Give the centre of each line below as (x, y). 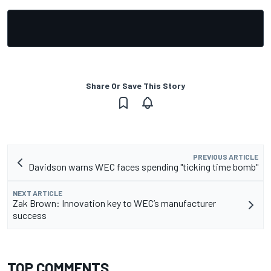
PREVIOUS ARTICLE (226, 157)
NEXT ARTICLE (38, 193)
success (30, 215)
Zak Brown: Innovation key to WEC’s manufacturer (114, 203)
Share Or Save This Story (135, 86)
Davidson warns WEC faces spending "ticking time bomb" (143, 167)
